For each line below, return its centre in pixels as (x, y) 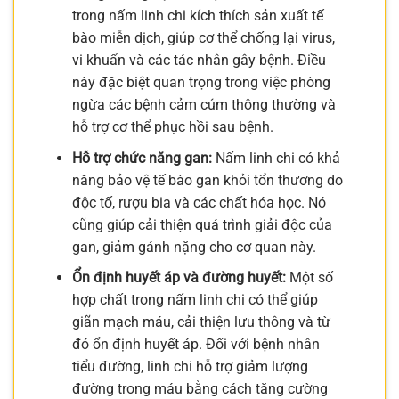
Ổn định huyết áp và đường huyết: (179, 278)
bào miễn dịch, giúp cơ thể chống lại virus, (203, 37)
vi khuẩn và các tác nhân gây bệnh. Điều (199, 60)
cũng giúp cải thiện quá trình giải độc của (202, 224)
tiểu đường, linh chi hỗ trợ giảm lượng (190, 367)
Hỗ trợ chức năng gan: (142, 158)
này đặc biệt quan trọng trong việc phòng (201, 82)
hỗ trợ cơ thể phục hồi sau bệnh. (172, 126)
